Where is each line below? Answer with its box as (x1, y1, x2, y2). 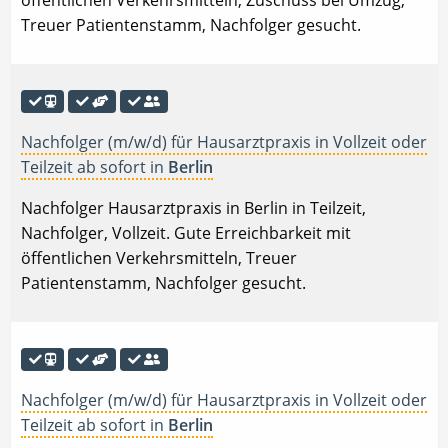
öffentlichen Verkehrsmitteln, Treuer (21, 247, 297, 270)
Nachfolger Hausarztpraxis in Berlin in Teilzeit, (21, 197, 366, 220)
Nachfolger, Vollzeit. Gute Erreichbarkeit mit (21, 222, 351, 245)
